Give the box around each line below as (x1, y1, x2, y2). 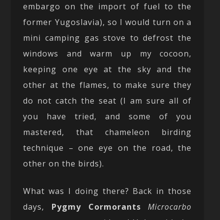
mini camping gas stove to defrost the (23, 32, 192, 43)
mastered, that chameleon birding (23, 126, 192, 137)
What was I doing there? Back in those (23, 185, 192, 196)
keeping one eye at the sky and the (23, 63, 192, 75)
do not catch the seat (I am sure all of (23, 95, 192, 106)
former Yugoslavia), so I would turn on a (23, 16, 192, 27)
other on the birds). (23, 158, 105, 169)
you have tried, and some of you (23, 110, 192, 122)
